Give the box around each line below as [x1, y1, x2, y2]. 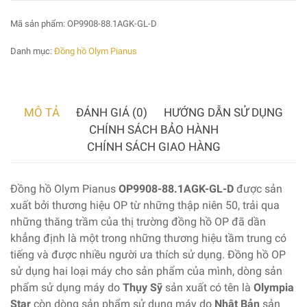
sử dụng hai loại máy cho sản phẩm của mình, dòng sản [10, 264, 282, 278]
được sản [234, 182, 282, 195]
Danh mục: [10, 45, 54, 56]
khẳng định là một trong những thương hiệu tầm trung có [10, 231, 286, 245]
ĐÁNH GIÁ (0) [76, 105, 147, 119]
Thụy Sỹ [123, 280, 162, 294]
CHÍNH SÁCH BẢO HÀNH [88, 122, 219, 136]
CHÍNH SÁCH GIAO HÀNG [86, 139, 221, 153]
